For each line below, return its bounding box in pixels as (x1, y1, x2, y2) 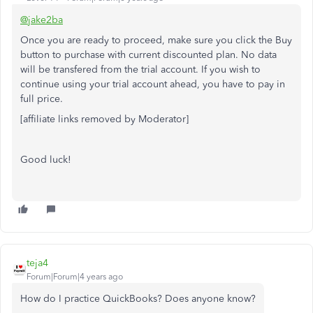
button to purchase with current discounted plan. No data (20, 49, 277, 61)
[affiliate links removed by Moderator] (20, 113, 189, 125)
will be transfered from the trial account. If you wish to (20, 64, 261, 75)
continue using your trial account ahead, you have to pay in (20, 78, 285, 90)
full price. (20, 93, 63, 105)
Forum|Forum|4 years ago (27, 272, 123, 282)
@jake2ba (20, 14, 63, 26)
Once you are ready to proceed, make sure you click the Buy (20, 34, 292, 46)
